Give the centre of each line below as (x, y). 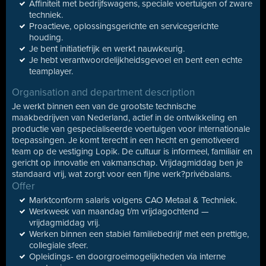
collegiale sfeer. (58, 245)
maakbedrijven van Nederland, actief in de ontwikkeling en (124, 118)
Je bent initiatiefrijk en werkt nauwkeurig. (107, 49)
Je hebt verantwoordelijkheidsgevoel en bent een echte (136, 60)
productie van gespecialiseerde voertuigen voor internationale (131, 129)
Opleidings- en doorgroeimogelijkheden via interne (127, 256)
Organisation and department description (103, 92)
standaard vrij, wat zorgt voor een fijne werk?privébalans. (122, 174)
